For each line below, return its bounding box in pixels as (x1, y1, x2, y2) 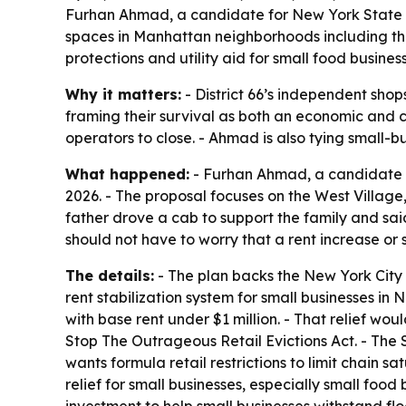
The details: (65, 266, 154, 285)
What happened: (65, 165, 189, 183)
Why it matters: (65, 85, 181, 103)
